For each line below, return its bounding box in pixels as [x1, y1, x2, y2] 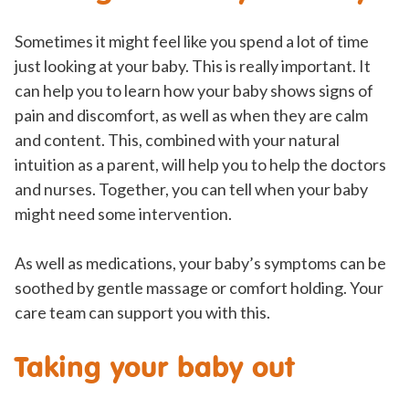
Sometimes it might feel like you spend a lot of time [15, 31, 369, 52]
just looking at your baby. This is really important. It [15, 56, 371, 77]
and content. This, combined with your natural [15, 130, 340, 151]
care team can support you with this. [15, 302, 270, 323]
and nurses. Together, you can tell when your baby [15, 179, 368, 200]
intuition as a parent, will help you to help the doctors [15, 154, 386, 175]
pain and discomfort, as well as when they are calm [15, 105, 368, 126]
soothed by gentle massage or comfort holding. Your [15, 278, 383, 299]
